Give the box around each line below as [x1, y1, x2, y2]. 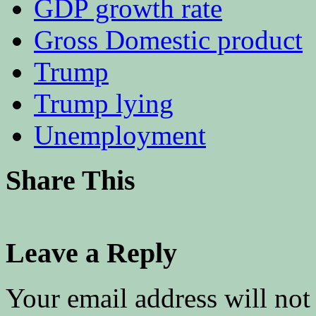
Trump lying [34, 87, 174, 119]
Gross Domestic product [34, 24, 303, 55]
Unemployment [34, 119, 206, 150]
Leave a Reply [6, 236, 177, 269]
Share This [6, 164, 135, 197]
